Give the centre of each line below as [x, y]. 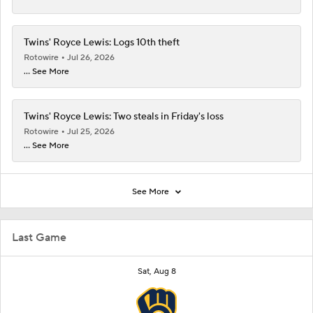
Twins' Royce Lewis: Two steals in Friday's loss [124, 116]
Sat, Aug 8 [156, 271]
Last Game [39, 237]
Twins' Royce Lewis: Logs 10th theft [102, 42]
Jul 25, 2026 [91, 131]
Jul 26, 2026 [91, 57]
